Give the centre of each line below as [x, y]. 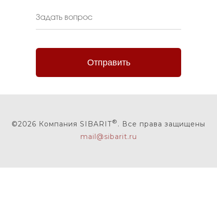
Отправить [108, 62]
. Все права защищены [162, 124]
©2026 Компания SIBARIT [62, 124]
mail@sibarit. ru [108, 137]
